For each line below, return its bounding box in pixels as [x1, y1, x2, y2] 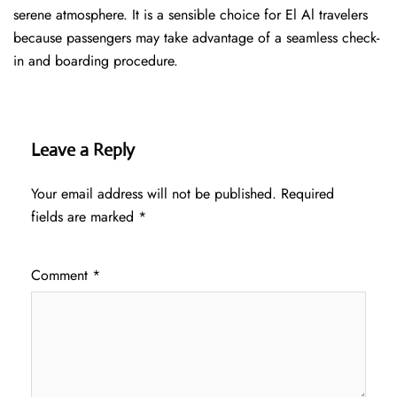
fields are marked [31, 206, 138, 228]
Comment [31, 265, 92, 286]
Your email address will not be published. [31, 183, 276, 205]
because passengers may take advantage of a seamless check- [13, 27, 379, 49]
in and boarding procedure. [13, 51, 178, 72]
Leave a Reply [31, 139, 135, 162]
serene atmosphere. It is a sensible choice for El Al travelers [13, 4, 368, 26]
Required [281, 183, 334, 205]
